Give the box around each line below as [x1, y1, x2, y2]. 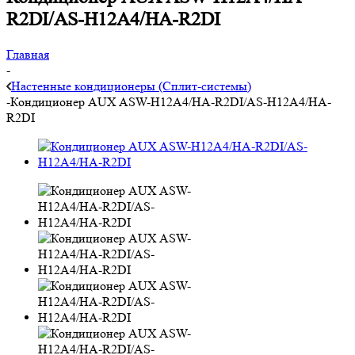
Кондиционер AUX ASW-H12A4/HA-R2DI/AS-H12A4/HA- [10, 94, 331, 109]
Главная [6, 46, 49, 62]
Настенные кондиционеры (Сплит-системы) [11, 78, 251, 94]
